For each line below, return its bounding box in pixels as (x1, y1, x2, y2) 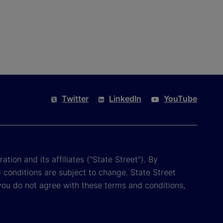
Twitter (62, 94, 89, 104)
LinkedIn (109, 94, 141, 104)
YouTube (164, 94, 197, 104)
